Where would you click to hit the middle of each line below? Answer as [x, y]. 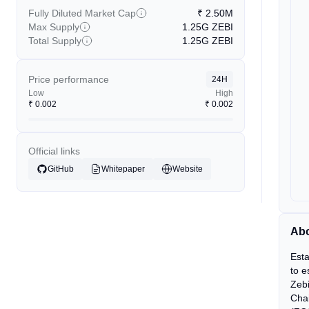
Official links [54, 151]
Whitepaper [123, 169]
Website [188, 169]
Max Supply [54, 27]
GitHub [61, 169]
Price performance [69, 79]
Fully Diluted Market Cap [82, 13]
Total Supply [55, 41]
